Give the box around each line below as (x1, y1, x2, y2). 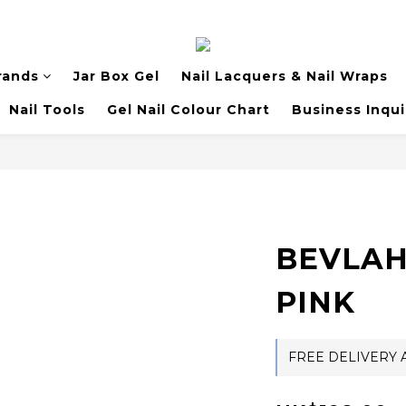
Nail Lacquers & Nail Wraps (180, 68, 388, 84)
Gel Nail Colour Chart (106, 101, 270, 118)
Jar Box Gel (72, 68, 159, 84)
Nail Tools (8, 101, 85, 118)
